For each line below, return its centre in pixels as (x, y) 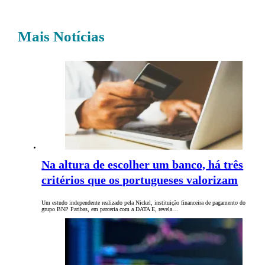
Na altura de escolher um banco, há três (143, 165)
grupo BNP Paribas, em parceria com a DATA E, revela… (110, 209)
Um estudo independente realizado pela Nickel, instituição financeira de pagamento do (144, 203)
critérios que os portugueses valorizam (140, 180)
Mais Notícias (62, 37)
